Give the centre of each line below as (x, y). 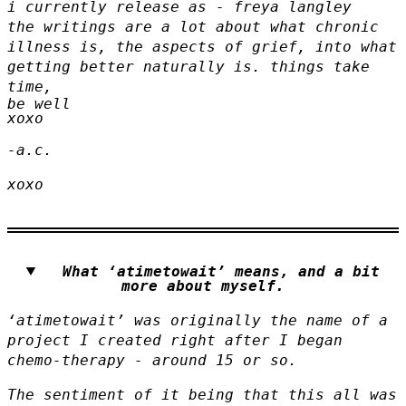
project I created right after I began (175, 340)
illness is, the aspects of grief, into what (202, 46)
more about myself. (203, 285)
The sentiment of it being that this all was (202, 394)
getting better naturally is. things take (188, 66)
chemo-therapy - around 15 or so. (152, 360)
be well (39, 103)
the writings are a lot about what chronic (193, 26)
